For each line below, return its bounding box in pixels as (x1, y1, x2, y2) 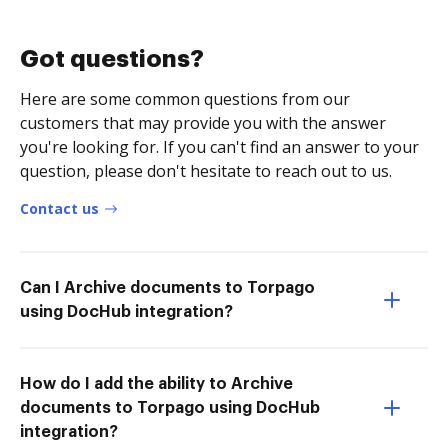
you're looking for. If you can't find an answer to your (20, 135, 419, 158)
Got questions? (20, 46, 204, 71)
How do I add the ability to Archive (20, 375, 293, 392)
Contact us (20, 198, 99, 218)
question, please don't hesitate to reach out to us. (20, 159, 392, 182)
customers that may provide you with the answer (20, 111, 386, 134)
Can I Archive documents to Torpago (20, 279, 315, 296)
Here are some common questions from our (20, 87, 350, 110)
